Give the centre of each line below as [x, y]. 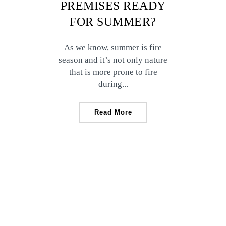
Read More [113, 112]
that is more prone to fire [113, 72]
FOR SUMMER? [113, 22]
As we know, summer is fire [113, 48]
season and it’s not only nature [113, 60]
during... [113, 84]
